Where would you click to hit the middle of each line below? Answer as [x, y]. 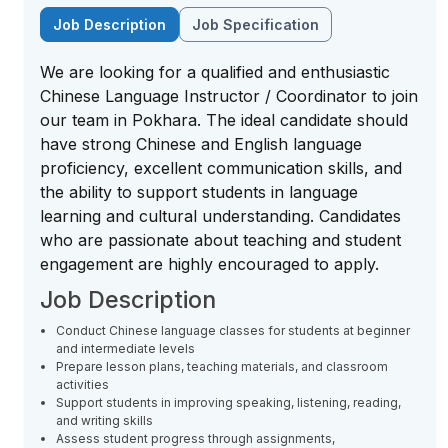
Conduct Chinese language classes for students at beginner [233, 330]
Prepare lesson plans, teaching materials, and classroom [222, 366]
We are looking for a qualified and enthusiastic [215, 72]
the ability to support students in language [199, 192]
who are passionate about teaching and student [220, 240]
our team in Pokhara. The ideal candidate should [224, 120]
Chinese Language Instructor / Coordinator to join [229, 96]
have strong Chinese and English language [201, 144]
